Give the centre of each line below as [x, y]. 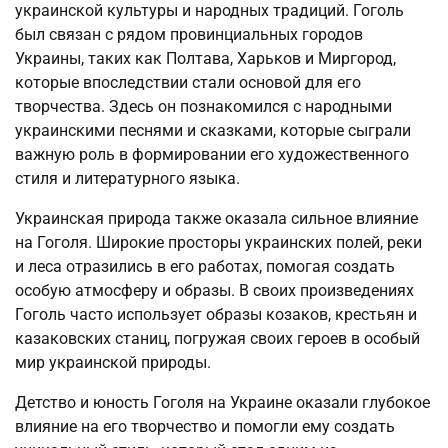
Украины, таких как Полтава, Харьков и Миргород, [205, 58]
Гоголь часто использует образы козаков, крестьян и [216, 314]
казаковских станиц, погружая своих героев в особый [217, 338]
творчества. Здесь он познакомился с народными [203, 106]
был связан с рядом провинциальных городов [189, 34]
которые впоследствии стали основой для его [188, 82]
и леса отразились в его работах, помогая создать [205, 266]
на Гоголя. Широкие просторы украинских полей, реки [218, 242]
